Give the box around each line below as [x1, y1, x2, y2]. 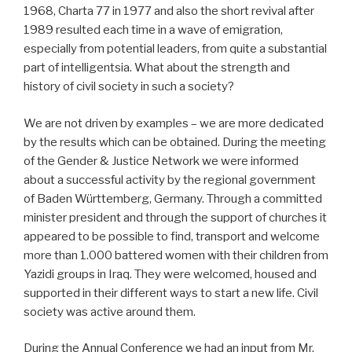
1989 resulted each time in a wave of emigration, [24, 23, 283, 38]
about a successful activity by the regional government [24, 172, 316, 187]
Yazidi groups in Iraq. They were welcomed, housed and [24, 266, 317, 281]
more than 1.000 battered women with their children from [24, 247, 328, 262]
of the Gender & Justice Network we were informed [24, 153, 299, 168]
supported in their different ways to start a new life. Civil [24, 285, 318, 300]
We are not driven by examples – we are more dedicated [24, 115, 324, 130]
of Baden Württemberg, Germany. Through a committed [24, 191, 322, 206]
